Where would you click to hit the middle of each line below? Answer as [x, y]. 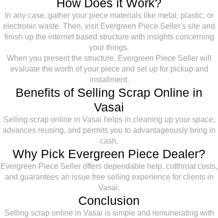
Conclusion [109, 200]
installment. [109, 80]
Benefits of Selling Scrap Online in [109, 92]
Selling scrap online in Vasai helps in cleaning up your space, [109, 119]
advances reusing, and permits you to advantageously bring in [109, 130]
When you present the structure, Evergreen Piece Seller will [109, 58]
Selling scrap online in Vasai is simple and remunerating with [109, 213]
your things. [109, 47]
